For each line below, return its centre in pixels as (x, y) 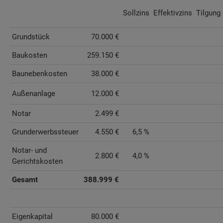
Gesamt (25, 180)
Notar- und (29, 151)
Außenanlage (33, 94)
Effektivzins (173, 13)
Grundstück (31, 37)
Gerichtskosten (37, 162)
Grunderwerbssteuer (45, 132)
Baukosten (29, 56)
